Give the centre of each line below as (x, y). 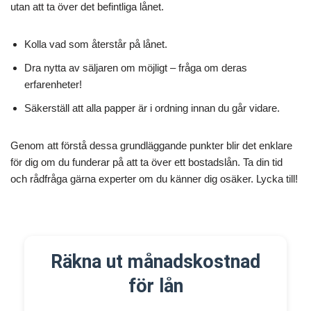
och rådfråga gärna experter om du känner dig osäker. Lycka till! (154, 179)
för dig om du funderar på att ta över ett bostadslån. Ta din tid (146, 162)
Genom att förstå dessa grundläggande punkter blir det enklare (151, 145)
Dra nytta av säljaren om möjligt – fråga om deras (136, 68)
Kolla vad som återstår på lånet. (96, 44)
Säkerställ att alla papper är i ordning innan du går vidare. (152, 108)
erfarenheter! (53, 84)
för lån (155, 286)
